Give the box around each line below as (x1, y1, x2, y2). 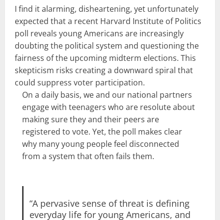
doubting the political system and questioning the (15, 40, 199, 51)
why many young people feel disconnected (22, 138, 179, 149)
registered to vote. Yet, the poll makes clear (22, 126, 182, 137)
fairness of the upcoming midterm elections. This (15, 52, 196, 63)
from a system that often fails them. (22, 150, 154, 162)
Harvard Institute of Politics (100, 15, 201, 27)
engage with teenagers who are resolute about (22, 101, 195, 112)
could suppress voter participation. (15, 77, 145, 88)
